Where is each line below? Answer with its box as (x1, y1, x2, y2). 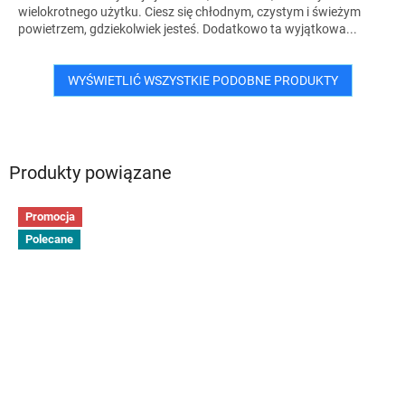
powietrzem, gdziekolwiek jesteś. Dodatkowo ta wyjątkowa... (18, 21, 357, 36)
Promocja (25, 210, 75, 224)
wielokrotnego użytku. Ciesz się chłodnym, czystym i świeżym (18, 4, 361, 19)
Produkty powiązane (9, 162, 172, 184)
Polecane (25, 232, 73, 247)
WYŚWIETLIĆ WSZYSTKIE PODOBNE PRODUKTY (67, 72, 338, 88)
